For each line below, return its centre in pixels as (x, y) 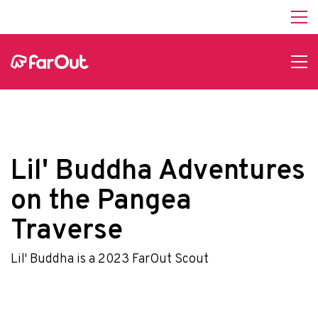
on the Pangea (101, 202)
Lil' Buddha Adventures (158, 172)
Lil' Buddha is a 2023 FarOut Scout (110, 260)
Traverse (67, 232)
